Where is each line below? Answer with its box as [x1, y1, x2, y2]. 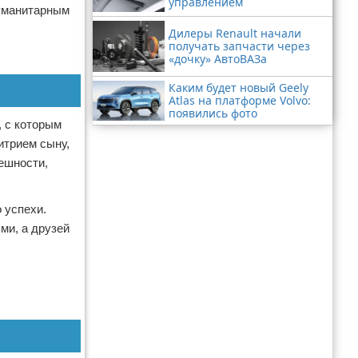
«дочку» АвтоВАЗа [169, 50, 267, 66]
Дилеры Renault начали [169, 25, 301, 41]
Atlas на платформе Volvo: [169, 92, 311, 108]
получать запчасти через [169, 38, 310, 54]
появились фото [169, 105, 257, 121]
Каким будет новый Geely [169, 79, 308, 95]
